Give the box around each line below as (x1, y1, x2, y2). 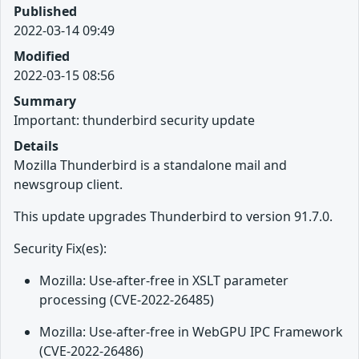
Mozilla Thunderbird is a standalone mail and (14, 156, 287, 175)
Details (14, 137, 58, 155)
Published (14, 2, 77, 21)
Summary (14, 92, 76, 111)
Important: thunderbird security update (14, 111, 255, 130)
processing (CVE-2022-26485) (39, 291, 214, 309)
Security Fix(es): (14, 240, 107, 258)
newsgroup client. (14, 175, 123, 194)
